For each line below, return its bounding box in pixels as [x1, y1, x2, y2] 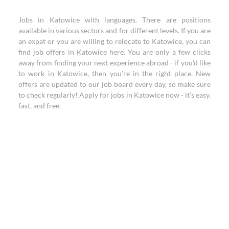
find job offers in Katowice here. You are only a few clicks [18, 48, 211, 56]
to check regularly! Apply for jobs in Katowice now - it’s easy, [18, 90, 211, 99]
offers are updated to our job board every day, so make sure [18, 80, 211, 88]
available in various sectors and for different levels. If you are [18, 26, 211, 35]
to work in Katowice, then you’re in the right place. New [18, 69, 211, 78]
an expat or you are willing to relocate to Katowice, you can [18, 37, 211, 45]
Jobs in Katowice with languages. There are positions [18, 15, 211, 24]
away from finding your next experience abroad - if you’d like [18, 58, 211, 67]
